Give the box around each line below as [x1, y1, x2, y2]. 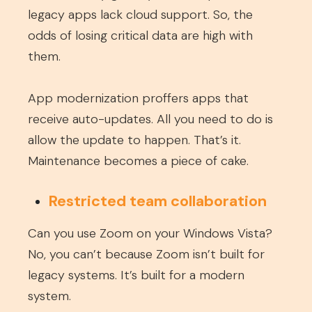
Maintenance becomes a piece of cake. [28, 153, 249, 169]
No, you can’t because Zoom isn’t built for [28, 246, 265, 263]
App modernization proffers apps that [28, 90, 249, 107]
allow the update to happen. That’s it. [28, 132, 241, 148]
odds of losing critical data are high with [28, 27, 253, 44]
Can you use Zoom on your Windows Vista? [28, 225, 272, 242]
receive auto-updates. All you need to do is [28, 111, 273, 127]
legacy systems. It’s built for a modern [28, 267, 244, 283]
